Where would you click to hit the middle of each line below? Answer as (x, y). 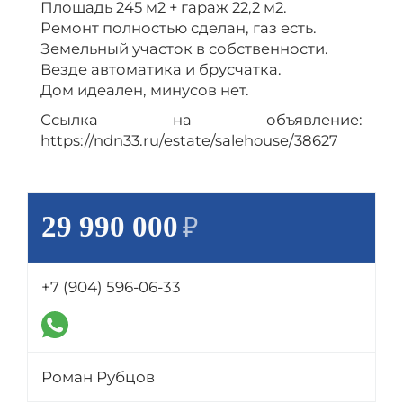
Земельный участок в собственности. (184, 49)
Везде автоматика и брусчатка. (161, 69)
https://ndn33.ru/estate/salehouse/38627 (189, 140)
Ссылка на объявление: (201, 120)
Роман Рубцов (98, 377)
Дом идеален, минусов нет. (145, 90)
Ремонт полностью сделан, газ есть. (179, 28)
